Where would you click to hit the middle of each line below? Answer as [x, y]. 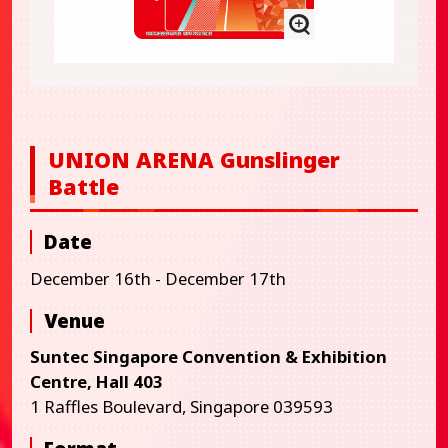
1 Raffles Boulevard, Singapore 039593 [181, 407]
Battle [83, 187]
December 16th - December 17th [157, 278]
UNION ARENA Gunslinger [193, 160]
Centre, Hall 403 [96, 382]
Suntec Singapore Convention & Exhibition [208, 357]
